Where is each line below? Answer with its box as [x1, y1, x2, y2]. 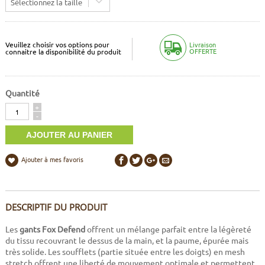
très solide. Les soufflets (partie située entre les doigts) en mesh [5, 246, 245, 257]
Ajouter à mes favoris [21, 154, 83, 164]
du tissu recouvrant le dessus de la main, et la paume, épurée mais [5, 235, 248, 246]
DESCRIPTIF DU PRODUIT [5, 201, 107, 214]
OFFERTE [189, 46, 216, 56]
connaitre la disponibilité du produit [5, 46, 121, 56]
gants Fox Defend [19, 224, 85, 235]
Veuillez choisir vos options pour [5, 39, 109, 49]
